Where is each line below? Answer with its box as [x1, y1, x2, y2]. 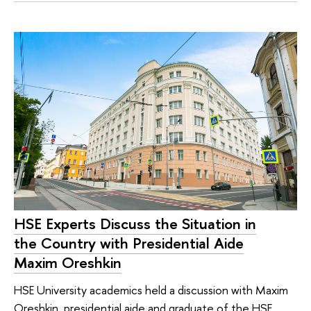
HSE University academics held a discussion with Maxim [14, 282, 288, 299]
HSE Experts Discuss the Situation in [14, 212, 256, 234]
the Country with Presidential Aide [14, 232, 244, 253]
